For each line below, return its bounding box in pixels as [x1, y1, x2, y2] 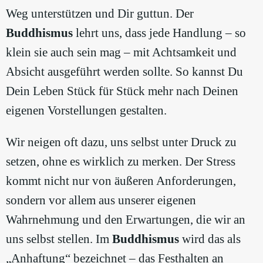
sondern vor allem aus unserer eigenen [6, 193, 196, 208]
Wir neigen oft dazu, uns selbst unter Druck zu [6, 135, 237, 150]
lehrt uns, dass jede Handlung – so [73, 26, 246, 41]
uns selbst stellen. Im [6, 232, 112, 247]
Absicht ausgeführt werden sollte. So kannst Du [6, 65, 243, 79]
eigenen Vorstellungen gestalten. [6, 103, 167, 118]
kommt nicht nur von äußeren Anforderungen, [6, 174, 236, 188]
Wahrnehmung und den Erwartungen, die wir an [6, 213, 245, 227]
